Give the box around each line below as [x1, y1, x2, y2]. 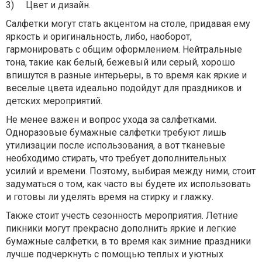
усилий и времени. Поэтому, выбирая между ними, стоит [6, 166, 256, 177]
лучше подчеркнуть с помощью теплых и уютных [6, 249, 223, 260]
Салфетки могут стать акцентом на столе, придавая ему [6, 18, 250, 29]
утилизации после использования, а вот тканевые [6, 140, 225, 151]
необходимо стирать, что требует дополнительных [6, 153, 226, 164]
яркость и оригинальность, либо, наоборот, [6, 31, 192, 42]
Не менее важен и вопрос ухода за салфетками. [6, 114, 216, 125]
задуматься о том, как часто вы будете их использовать [6, 178, 251, 189]
